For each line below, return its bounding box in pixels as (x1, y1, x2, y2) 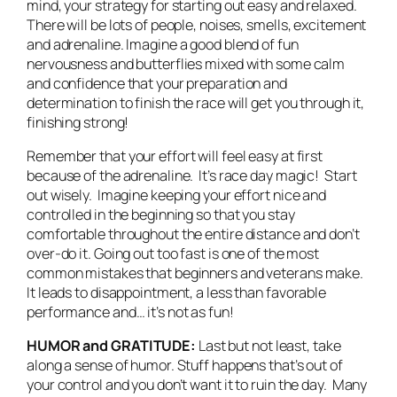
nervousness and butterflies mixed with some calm (27, 53, 346, 74)
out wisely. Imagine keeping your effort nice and (27, 185, 327, 206)
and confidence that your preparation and (27, 73, 287, 93)
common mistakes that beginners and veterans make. (27, 263, 366, 284)
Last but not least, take (196, 336, 341, 356)
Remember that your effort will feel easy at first (27, 146, 323, 167)
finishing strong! (27, 112, 129, 132)
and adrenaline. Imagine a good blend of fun (27, 34, 299, 54)
